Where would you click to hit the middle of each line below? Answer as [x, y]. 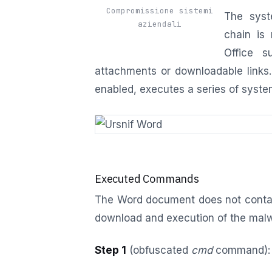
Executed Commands [147, 178]
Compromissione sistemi [159, 10]
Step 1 [110, 250]
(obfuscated [159, 250]
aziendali [159, 24]
